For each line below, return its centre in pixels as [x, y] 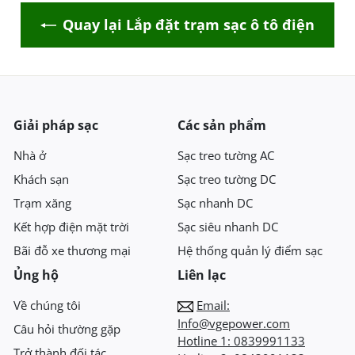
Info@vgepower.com [234, 324]
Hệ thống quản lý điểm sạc [250, 251]
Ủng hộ [36, 275]
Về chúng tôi [47, 305]
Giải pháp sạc [56, 126]
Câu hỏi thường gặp [67, 329]
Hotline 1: [206, 341]
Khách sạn [41, 179]
